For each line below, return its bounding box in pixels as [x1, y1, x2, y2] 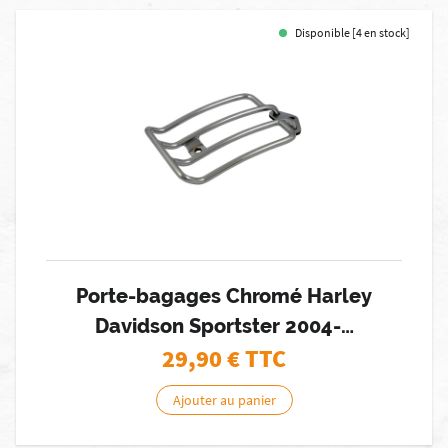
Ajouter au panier [172, 391, 276, 409]
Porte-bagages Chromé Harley [76, 284, 372, 308]
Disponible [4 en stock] [295, 25, 410, 40]
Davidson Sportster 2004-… [94, 314, 354, 338]
